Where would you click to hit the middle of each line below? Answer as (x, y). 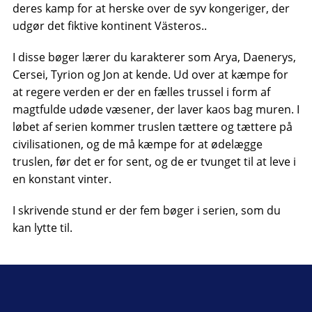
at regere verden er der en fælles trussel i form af (141, 92)
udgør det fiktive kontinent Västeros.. (109, 26)
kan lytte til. (42, 228)
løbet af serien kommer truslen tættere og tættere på (152, 127)
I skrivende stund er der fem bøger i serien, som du (146, 210)
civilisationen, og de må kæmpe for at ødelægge (137, 144)
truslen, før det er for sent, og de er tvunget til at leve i (154, 162)
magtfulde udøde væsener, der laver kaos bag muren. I (156, 109)
